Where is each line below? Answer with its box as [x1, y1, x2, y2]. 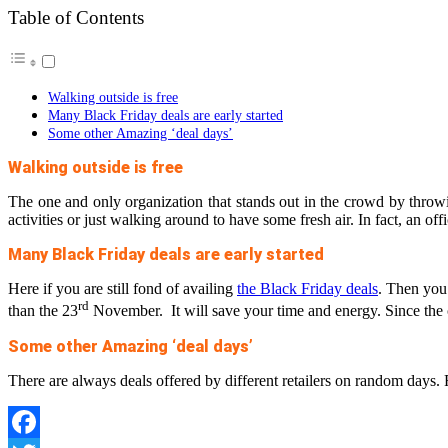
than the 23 [8, 302, 78, 320]
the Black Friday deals [237, 280, 378, 298]
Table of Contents [8, 7, 144, 29]
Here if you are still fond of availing [8, 280, 237, 298]
